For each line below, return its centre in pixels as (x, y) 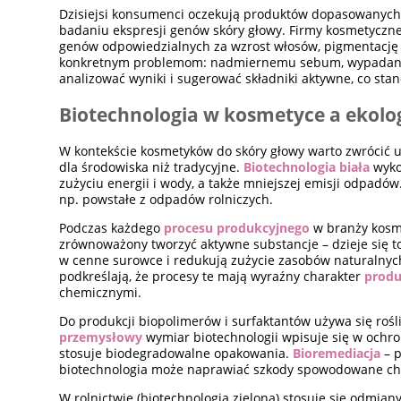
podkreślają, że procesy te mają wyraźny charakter (212, 276)
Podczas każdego (112, 227)
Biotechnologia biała (307, 166)
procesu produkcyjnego (237, 227)
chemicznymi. (101, 292)
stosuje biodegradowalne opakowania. (176, 353)
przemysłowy (101, 337)
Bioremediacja (337, 353)
